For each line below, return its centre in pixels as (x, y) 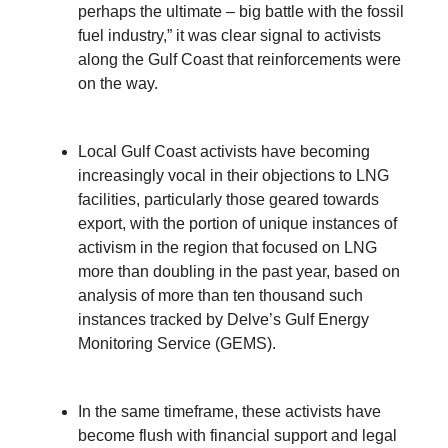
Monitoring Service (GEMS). (177, 344)
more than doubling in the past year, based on (239, 272)
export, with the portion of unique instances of (237, 224)
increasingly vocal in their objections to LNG (233, 176)
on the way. (118, 84)
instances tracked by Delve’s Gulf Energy (223, 320)
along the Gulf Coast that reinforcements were (239, 60)
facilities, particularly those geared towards (228, 200)
